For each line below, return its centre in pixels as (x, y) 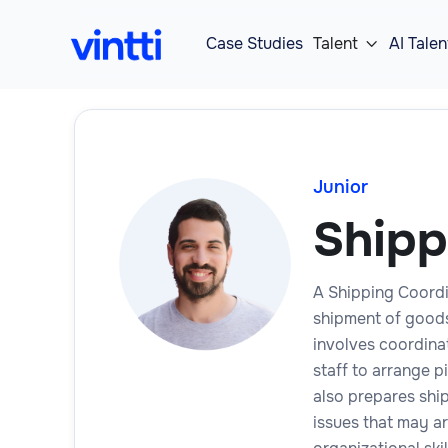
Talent (335, 44)
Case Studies (254, 44)
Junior (340, 186)
